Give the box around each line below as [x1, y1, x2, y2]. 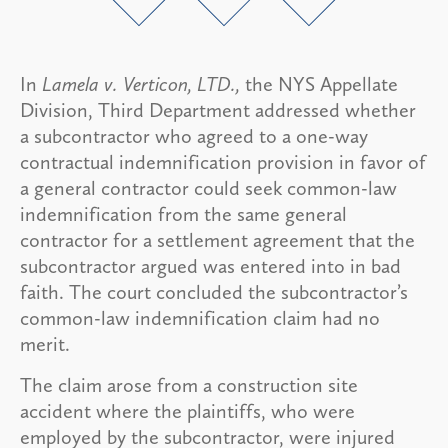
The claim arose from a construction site [20, 372, 358, 397]
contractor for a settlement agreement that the [20, 227, 415, 252]
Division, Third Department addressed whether [20, 97, 416, 122]
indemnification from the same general [20, 201, 347, 226]
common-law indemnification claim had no [20, 305, 380, 330]
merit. [20, 331, 70, 356]
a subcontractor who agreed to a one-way [20, 123, 368, 148]
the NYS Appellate [245, 71, 398, 96]
